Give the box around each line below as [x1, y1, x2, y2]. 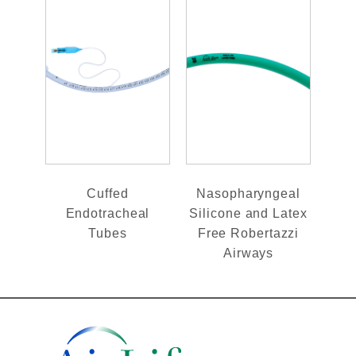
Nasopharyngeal [196, 186, 300, 200]
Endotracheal [65, 206, 150, 220]
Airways [222, 246, 274, 260]
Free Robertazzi [197, 226, 300, 240]
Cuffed [87, 186, 129, 200]
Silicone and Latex [189, 206, 308, 220]
